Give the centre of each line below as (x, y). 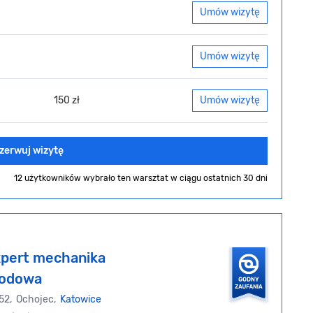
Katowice (81, 300)
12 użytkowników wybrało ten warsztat (92, 179)
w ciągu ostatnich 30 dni (219, 179)
